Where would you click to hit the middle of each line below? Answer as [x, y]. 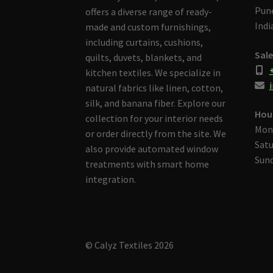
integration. [111, 179]
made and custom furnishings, [148, 27]
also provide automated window [152, 148]
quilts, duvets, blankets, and [144, 57]
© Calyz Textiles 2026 [130, 245]
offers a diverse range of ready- [149, 11]
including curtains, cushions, [144, 42]
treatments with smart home [147, 164]
